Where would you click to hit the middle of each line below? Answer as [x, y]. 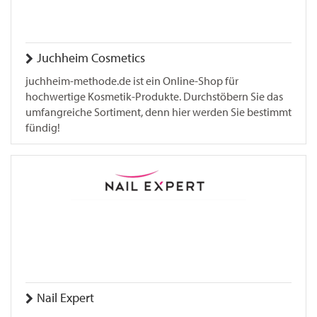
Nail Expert [65, 298]
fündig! [43, 128]
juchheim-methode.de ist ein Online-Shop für [132, 81]
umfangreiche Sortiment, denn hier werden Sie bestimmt [158, 112]
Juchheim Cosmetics [91, 58]
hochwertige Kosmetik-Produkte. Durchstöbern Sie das [154, 97]
